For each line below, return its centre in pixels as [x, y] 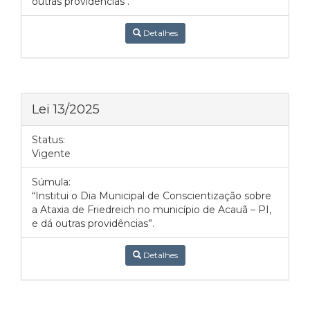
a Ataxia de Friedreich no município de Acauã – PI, [152, 210]
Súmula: [51, 182]
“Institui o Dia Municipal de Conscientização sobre [152, 196]
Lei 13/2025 [66, 109]
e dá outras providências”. [93, 224]
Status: [48, 140]
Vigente [51, 154]
